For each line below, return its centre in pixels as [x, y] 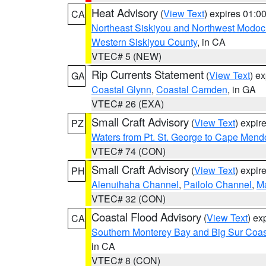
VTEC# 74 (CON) [129, 151]
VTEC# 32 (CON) [129, 199]
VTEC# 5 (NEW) [126, 56]
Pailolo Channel [218, 184]
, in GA [242, 89]
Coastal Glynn [121, 89]
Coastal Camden [192, 89]
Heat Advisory [125, 12]
